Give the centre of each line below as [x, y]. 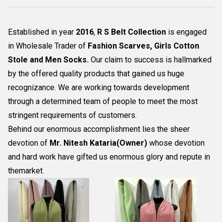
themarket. [26, 171]
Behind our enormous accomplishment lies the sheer [99, 129]
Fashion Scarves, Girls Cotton [143, 46]
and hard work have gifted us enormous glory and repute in [109, 157]
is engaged [186, 32]
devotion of [29, 143]
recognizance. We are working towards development [99, 87]
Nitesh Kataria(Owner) [105, 143]
